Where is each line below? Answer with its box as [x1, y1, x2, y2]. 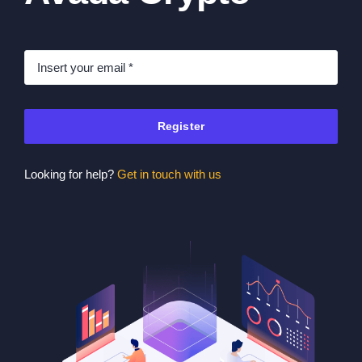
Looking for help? [24, 167, 117, 182]
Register [157, 120, 205, 133]
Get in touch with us [117, 167, 221, 182]
